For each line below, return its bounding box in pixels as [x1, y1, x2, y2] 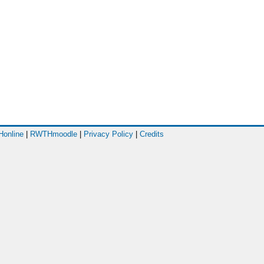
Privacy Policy [84, 130, 133, 138]
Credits [140, 130, 164, 138]
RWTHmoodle [30, 130, 77, 138]
